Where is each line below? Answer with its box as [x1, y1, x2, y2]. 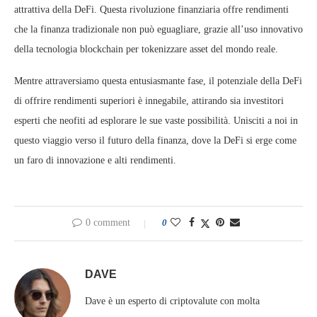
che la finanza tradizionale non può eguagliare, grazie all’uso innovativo [14, 24, 303, 35]
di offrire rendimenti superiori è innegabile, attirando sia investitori [14, 96, 284, 106]
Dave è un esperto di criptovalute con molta [85, 296, 260, 306]
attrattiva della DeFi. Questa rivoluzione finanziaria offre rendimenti [14, 4, 289, 15]
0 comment [85, 217, 130, 228]
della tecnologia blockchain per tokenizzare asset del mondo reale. [14, 44, 278, 54]
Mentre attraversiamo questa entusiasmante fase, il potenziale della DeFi [14, 76, 302, 86]
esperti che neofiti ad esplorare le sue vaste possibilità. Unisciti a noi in [14, 115, 298, 126]
